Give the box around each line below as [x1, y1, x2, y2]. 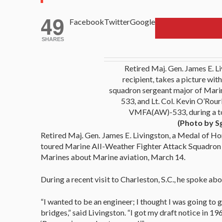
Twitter [104, 16, 130, 26]
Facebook [69, 16, 104, 26]
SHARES [41, 36, 64, 42]
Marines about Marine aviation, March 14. [41, 152, 185, 162]
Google [130, 16, 155, 26]
